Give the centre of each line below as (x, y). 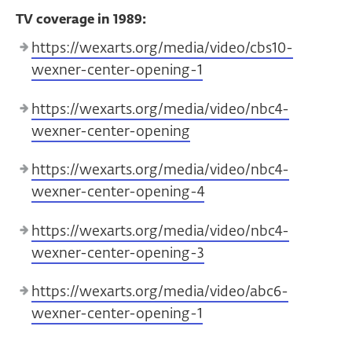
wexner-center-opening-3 (118, 252)
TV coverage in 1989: (81, 19)
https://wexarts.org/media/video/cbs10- (162, 48)
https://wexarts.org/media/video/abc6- (160, 291)
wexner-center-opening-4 (118, 192)
